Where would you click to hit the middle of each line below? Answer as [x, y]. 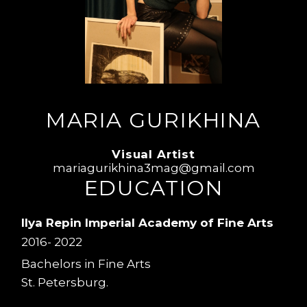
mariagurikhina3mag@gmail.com [153, 168]
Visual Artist [153, 155]
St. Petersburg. [65, 282]
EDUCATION [153, 188]
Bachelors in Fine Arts [86, 263]
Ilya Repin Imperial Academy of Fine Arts [148, 222]
